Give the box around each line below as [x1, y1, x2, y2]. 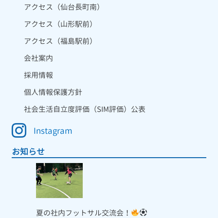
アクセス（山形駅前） [24, 18, 97, 29]
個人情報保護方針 [24, 87, 82, 97]
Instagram [34, 125, 73, 136]
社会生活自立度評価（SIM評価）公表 [24, 104, 145, 114]
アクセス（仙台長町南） [24, 1, 104, 12]
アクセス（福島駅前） [24, 36, 97, 46]
